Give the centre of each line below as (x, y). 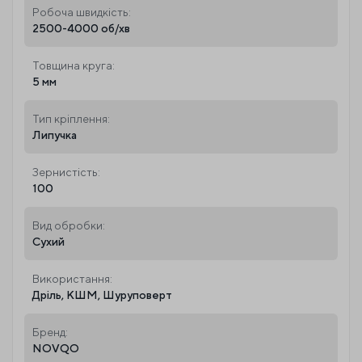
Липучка (55, 135)
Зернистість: (66, 172)
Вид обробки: (69, 225)
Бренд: (50, 332)
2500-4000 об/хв (81, 28)
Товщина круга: (74, 65)
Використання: (72, 278)
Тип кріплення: (71, 118)
